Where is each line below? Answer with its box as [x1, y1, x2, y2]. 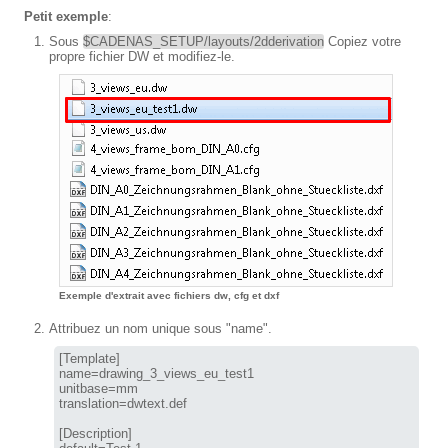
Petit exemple [24, 9, 108, 24]
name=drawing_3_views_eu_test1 [59, 366, 254, 381]
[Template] [59, 351, 120, 366]
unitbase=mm [59, 381, 138, 396]
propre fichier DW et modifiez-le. [49, 49, 235, 64]
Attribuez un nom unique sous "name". [49, 321, 272, 336]
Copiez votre [324, 34, 401, 49]
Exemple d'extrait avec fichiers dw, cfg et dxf [59, 290, 279, 301]
